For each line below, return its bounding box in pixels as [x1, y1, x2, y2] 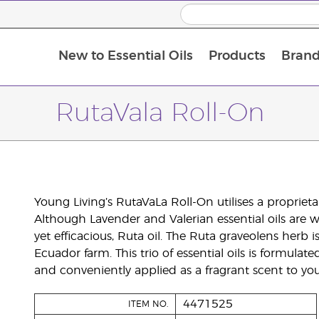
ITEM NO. [127, 300, 168, 308]
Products [208, 50, 266, 63]
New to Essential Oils [58, 50, 193, 63]
